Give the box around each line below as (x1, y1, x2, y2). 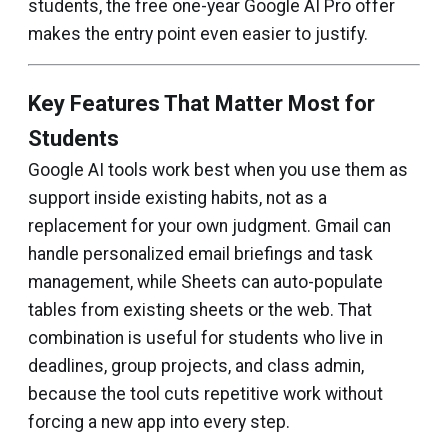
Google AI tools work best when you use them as (28, 160, 408, 181)
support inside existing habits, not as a (28, 188, 327, 209)
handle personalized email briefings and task (28, 244, 373, 265)
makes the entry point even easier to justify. (28, 24, 368, 45)
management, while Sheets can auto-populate (28, 272, 383, 293)
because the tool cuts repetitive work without (28, 384, 383, 405)
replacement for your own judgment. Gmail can (28, 216, 391, 237)
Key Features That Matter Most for (28, 91, 375, 117)
